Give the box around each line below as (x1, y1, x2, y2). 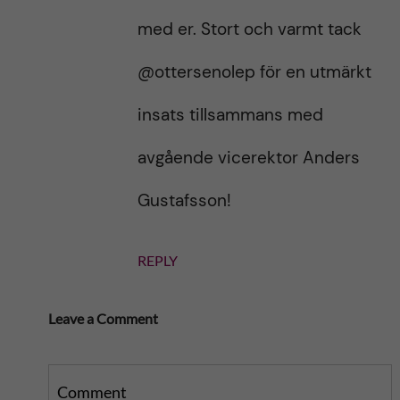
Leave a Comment (47, 310, 158, 327)
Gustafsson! (137, 189, 231, 212)
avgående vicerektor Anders (137, 146, 360, 169)
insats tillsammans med (137, 104, 323, 126)
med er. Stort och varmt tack (137, 18, 362, 40)
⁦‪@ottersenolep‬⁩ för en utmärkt (137, 61, 371, 83)
